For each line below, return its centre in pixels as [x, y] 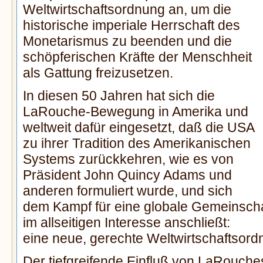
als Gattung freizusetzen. [98, 73]
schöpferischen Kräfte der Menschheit [137, 57]
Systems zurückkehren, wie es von [128, 159]
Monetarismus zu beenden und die [127, 41]
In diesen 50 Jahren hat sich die [119, 96]
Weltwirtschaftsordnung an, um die [127, 10]
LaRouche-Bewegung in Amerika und [136, 112]
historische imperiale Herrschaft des [131, 26]
